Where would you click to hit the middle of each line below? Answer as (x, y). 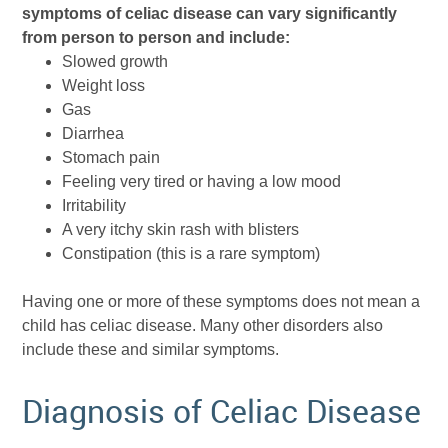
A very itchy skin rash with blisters (181, 230)
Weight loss (104, 86)
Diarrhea (93, 134)
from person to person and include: (156, 38)
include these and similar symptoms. (151, 350)
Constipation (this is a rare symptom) (191, 254)
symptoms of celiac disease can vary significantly (210, 14)
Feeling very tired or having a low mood (202, 182)
